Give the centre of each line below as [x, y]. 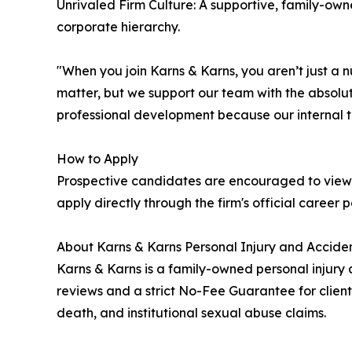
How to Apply [97, 159]
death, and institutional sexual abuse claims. [191, 313]
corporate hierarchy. [118, 27]
